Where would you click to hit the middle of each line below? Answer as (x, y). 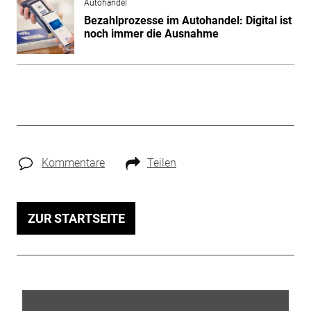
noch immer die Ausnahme (151, 33)
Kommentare (73, 162)
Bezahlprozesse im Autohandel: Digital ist (187, 20)
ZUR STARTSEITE (76, 218)
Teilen (161, 162)
